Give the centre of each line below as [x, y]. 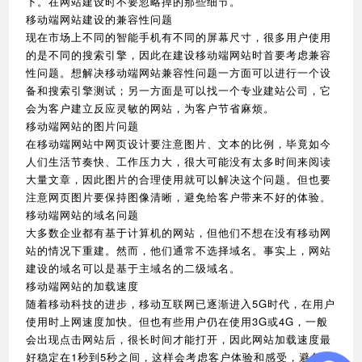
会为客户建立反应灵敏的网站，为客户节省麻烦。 [151, 107]
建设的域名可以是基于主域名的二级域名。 [134, 267]
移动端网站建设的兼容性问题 [100, 19]
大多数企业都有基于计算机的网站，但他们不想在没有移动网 [179, 232]
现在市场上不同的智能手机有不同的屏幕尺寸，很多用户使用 [179, 36]
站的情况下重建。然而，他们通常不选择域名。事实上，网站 [179, 250]
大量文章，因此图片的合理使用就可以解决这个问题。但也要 [179, 179]
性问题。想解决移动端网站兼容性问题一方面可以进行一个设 [179, 72]
